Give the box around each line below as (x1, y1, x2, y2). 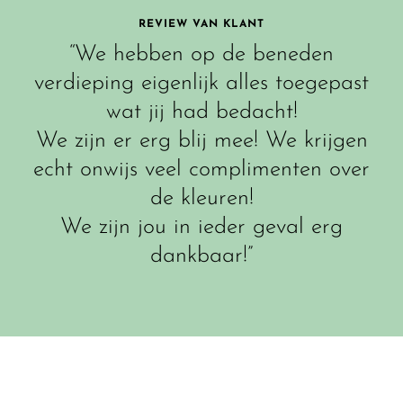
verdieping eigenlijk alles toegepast (34, 72, 369, 95)
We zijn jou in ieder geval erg (60, 216, 343, 239)
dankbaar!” (150, 245, 253, 268)
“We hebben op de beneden (69, 43, 334, 67)
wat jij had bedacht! (105, 101, 298, 124)
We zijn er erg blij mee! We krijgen (35, 130, 368, 153)
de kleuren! (149, 187, 254, 210)
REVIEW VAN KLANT (139, 19, 264, 31)
